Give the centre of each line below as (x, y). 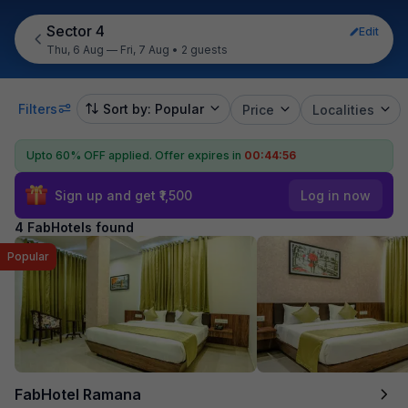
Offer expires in (198, 155)
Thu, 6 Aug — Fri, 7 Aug (108, 50)
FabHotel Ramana (78, 394)
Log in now (336, 195)
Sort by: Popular (153, 108)
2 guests (205, 50)
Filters (38, 108)
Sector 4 (76, 31)
